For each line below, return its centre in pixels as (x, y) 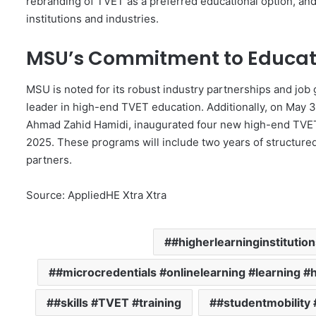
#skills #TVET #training (117, 303)
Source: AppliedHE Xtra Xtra (96, 195)
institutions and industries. (92, 18)
